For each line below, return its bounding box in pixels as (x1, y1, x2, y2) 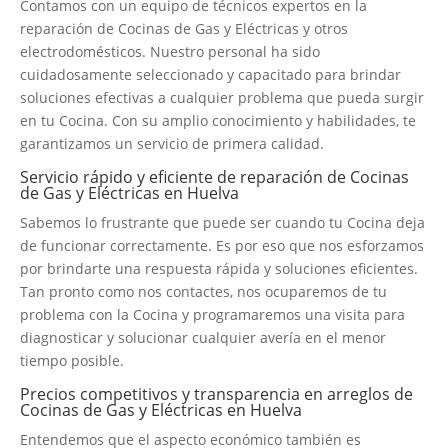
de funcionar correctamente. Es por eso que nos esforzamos (20, 235, 424, 255)
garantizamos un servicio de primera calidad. (20, 133, 324, 153)
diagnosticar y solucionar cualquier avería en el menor (20, 327, 386, 347)
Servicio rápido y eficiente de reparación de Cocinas (20, 165, 409, 188)
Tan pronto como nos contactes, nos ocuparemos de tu (20, 281, 387, 301)
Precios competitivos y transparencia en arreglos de (20, 382, 413, 405)
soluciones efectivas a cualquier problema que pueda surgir (20, 87, 424, 107)
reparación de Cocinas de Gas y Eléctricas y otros (20, 18, 348, 38)
